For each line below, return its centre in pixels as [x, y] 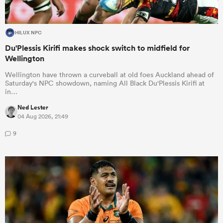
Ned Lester [33, 107]
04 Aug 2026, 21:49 [43, 116]
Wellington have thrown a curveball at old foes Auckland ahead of [110, 74]
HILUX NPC [28, 33]
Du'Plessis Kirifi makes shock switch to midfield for [97, 48]
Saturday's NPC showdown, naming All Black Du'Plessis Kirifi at [105, 83]
